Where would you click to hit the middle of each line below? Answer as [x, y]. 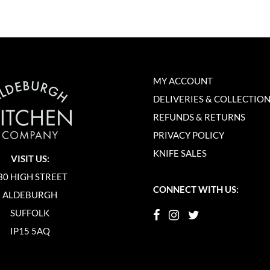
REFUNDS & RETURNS [199, 117]
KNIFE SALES [180, 153]
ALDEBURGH [30, 194]
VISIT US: [30, 158]
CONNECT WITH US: [196, 189]
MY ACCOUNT [183, 80]
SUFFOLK [30, 212]
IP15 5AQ [30, 231]
